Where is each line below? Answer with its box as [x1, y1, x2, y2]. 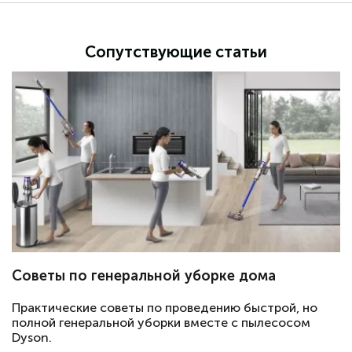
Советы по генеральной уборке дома [12, 266, 276, 284]
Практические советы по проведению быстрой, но [12, 299, 317, 315]
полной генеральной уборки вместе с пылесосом [12, 314, 310, 330]
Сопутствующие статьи [85, 42, 267, 61]
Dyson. [12, 329, 52, 345]
